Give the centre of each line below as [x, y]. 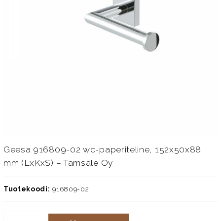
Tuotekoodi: [27, 189]
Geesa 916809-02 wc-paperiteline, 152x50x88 [102, 149]
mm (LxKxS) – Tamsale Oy [58, 163]
